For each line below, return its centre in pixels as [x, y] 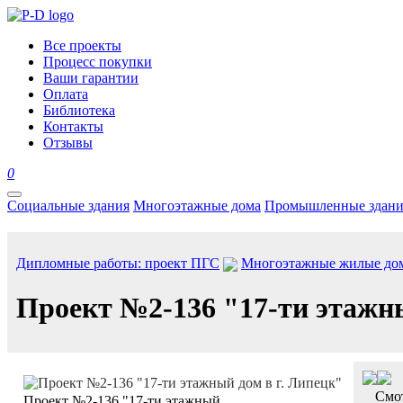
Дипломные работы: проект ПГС [118, 263]
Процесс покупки [98, 62]
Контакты [73, 126]
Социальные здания [68, 206]
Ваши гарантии [91, 78]
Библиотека [79, 110]
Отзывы [68, 143]
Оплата [66, 94]
